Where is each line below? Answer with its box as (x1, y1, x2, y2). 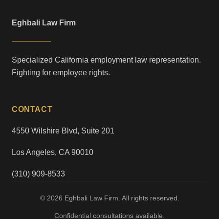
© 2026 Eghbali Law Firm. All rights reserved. (40, 194, 179, 202)
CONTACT (12, 105, 53, 114)
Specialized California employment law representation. (12, 56, 201, 65)
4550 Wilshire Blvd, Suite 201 (12, 127, 114, 135)
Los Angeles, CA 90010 (12, 148, 93, 157)
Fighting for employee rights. (12, 68, 110, 77)
